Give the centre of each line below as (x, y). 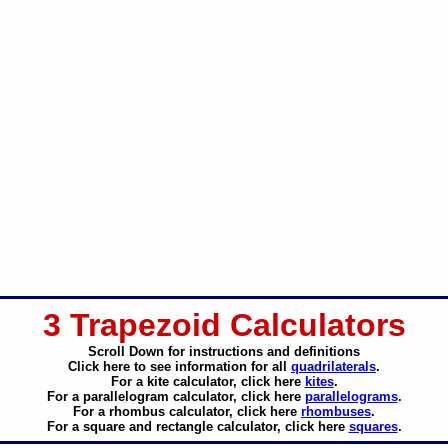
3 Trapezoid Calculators (224, 325)
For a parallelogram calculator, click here (175, 396)
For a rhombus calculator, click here (187, 411)
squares (373, 426)
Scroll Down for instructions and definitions (224, 351)
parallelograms (351, 396)
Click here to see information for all (179, 366)
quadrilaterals (333, 366)
